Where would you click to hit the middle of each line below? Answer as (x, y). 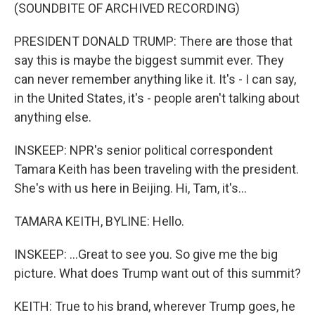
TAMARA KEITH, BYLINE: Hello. (99, 221)
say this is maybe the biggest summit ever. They (149, 60)
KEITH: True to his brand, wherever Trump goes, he (155, 306)
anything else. (53, 117)
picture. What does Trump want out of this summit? (157, 273)
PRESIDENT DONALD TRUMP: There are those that (153, 41)
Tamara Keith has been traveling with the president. (156, 169)
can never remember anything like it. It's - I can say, (155, 79)
